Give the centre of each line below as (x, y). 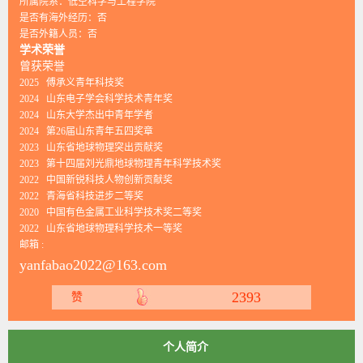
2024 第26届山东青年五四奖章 (86, 131)
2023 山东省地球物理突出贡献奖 (91, 147)
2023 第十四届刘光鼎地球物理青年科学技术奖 (120, 164)
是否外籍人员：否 (58, 34)
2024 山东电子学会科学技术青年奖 (96, 99)
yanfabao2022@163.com (93, 265)
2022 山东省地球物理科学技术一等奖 (101, 228)
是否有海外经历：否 (63, 18)
